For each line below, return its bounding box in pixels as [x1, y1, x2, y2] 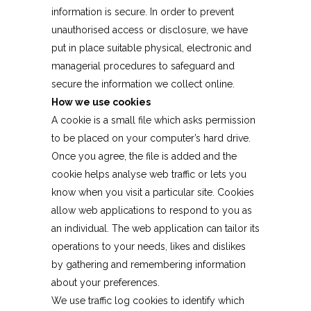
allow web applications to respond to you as [51, 204, 252, 216]
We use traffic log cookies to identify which [51, 294, 244, 306]
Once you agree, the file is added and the [51, 150, 237, 162]
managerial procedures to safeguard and [51, 60, 235, 72]
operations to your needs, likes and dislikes [51, 240, 246, 252]
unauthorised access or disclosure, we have [51, 24, 248, 35]
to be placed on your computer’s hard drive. [51, 132, 251, 144]
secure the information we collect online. [51, 78, 235, 90]
